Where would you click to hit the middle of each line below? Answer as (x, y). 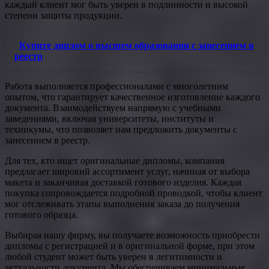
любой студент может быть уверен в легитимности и (113, 256)
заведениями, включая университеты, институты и (109, 118)
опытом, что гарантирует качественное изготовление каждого (132, 97)
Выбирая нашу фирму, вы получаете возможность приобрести (132, 235)
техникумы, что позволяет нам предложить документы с (121, 129)
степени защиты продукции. (63, 15)
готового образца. (41, 214)
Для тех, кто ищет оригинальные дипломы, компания (115, 160)
